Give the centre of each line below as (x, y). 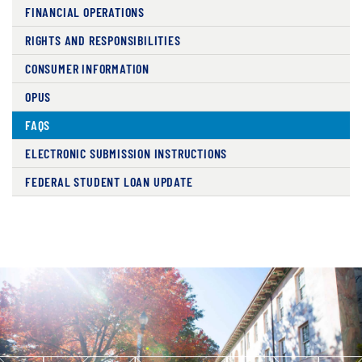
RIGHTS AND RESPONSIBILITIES (103, 40)
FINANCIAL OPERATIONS (85, 12)
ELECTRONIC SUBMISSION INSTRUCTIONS (126, 153)
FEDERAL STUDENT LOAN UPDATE (109, 181)
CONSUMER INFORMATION (87, 68)
